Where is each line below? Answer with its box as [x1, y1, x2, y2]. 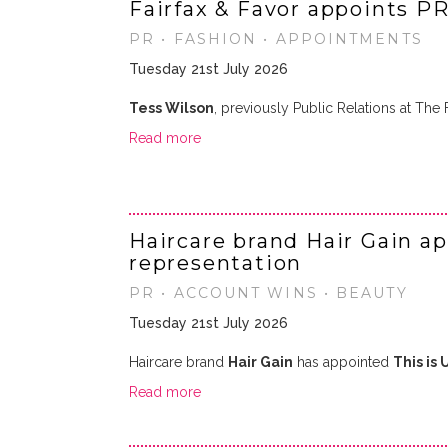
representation [129, 251, 303, 275]
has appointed [293, 354, 393, 370]
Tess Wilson [129, 100, 214, 116]
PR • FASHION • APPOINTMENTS [129, 30, 423, 48]
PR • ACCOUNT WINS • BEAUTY [129, 284, 408, 302]
